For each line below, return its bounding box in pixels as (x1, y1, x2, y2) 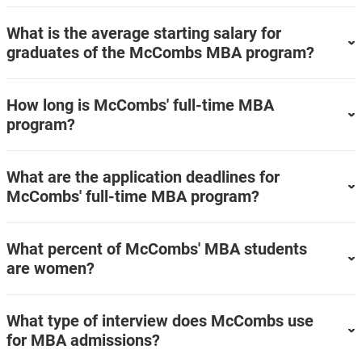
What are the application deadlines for (6, 166, 280, 187)
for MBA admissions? (6, 330, 160, 350)
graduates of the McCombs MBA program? (6, 42, 314, 62)
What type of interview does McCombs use (6, 310, 314, 330)
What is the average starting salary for (6, 23, 281, 43)
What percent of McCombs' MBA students (6, 238, 307, 259)
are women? (6, 258, 95, 278)
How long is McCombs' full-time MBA (6, 95, 274, 115)
